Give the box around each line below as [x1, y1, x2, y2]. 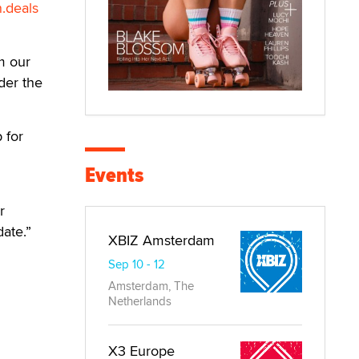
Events [85, 159, 143, 192]
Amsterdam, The [108, 277, 194, 295]
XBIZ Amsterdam [108, 230, 215, 251]
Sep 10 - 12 [108, 256, 165, 273]
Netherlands [108, 292, 171, 310]
